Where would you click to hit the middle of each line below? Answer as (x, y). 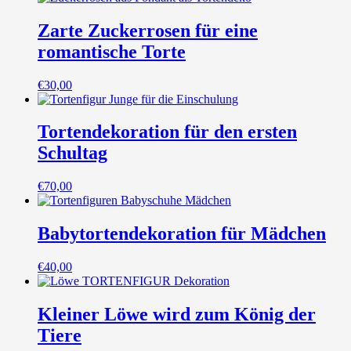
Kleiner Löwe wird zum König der (177, 315)
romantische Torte (112, 51)
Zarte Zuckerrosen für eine (148, 30)
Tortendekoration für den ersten (167, 132)
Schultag (72, 153)
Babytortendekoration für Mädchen (182, 234)
